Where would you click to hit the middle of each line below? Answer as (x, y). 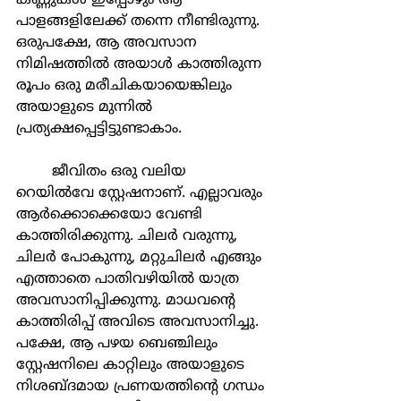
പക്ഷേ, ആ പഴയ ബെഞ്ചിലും (119, 344)
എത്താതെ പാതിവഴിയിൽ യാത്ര (130, 279)
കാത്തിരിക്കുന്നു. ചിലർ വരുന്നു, (129, 236)
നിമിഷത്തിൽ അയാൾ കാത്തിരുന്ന (141, 64)
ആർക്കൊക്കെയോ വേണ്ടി (111, 215)
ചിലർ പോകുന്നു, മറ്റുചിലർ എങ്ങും (141, 258)
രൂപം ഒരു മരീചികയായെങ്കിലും (126, 86)
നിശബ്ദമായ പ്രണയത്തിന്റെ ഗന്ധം (142, 387)
